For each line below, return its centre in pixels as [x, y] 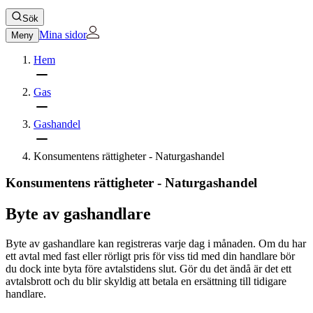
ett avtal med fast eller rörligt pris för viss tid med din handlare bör [150, 256]
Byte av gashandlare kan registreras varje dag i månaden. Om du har [156, 244]
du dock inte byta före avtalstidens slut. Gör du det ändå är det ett [148, 269]
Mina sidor [63, 34]
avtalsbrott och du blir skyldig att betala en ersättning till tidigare [146, 282]
